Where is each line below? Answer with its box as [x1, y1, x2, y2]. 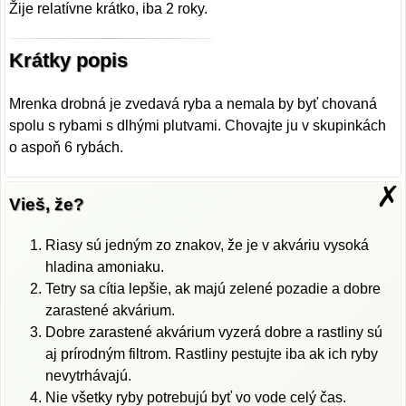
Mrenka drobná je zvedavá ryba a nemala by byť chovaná [9, 95, 378, 111]
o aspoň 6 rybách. [9, 139, 124, 155]
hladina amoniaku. [45, 259, 165, 275]
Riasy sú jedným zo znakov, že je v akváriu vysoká [45, 237, 370, 254]
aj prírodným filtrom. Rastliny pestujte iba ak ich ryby [45, 346, 379, 362]
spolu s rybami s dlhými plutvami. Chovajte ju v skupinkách [9, 117, 387, 133]
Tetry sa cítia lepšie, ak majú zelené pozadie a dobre [45, 281, 382, 297]
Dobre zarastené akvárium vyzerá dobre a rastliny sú [45, 324, 383, 341]
